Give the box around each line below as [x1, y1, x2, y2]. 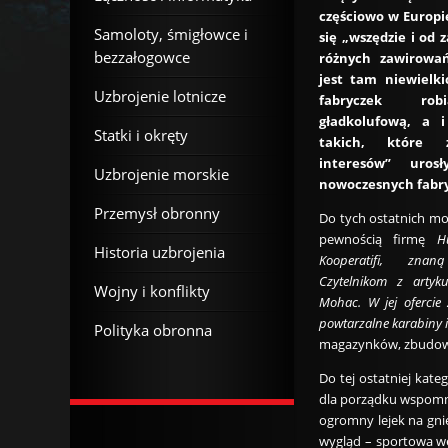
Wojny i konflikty [94, 281, 210, 301]
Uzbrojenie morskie [94, 164, 229, 184]
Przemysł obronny [94, 203, 220, 223]
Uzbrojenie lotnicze [94, 86, 226, 106]
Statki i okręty [94, 125, 188, 145]
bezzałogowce [94, 47, 190, 67]
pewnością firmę [319, 230, 437, 248]
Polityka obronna [94, 320, 212, 340]
